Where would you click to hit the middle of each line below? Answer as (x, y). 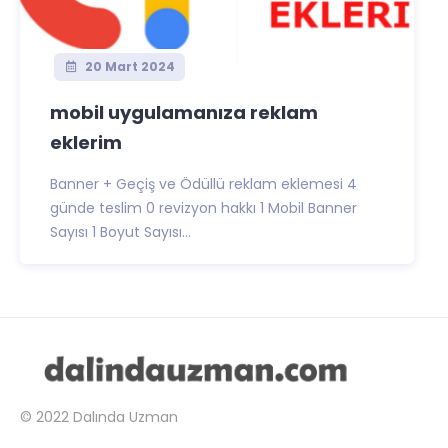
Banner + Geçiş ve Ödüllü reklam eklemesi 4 (203, 184)
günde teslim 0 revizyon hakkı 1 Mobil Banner (203, 208)
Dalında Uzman (125, 417)
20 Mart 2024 (128, 66)
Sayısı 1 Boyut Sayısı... (120, 232)
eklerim (86, 142)
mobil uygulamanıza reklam (184, 112)
